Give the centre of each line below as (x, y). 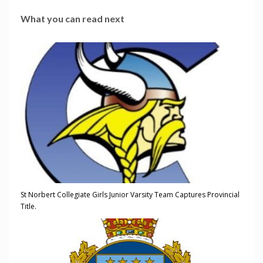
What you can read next (73, 19)
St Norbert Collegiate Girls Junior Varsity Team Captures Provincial (130, 195)
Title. (28, 207)
